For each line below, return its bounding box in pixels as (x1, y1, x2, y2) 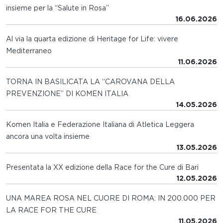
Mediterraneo (6, 47, 52, 55)
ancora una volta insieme (6, 132, 90, 141)
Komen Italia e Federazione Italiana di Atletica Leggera (6, 120, 194, 129)
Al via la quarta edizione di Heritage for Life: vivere (6, 35, 178, 43)
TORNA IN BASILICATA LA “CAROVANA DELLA (6, 78, 175, 86)
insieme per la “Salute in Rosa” (6, 4, 109, 12)
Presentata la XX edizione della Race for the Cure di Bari (6, 163, 199, 172)
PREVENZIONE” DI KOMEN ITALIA (6, 90, 128, 98)
